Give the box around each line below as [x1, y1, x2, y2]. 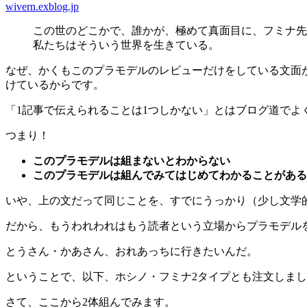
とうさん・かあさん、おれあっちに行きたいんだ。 [5, 245, 258, 258]
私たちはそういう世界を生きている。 [33, 39, 219, 51]
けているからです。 [5, 79, 104, 91]
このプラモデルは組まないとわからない [33, 155, 230, 167]
